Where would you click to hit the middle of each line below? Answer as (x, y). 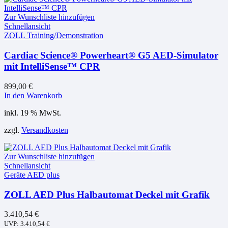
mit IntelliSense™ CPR (52, 67)
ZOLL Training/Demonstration (54, 36)
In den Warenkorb (33, 95)
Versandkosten (45, 130)
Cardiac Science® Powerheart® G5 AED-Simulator (111, 55)
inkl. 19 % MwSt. (33, 112)
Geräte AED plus (32, 175)
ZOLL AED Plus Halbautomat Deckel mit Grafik (107, 194)
